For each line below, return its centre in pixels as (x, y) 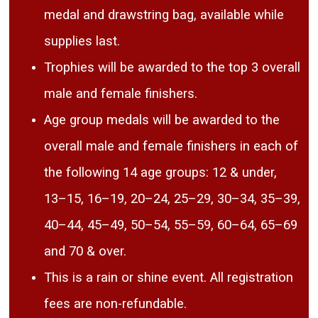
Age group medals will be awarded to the (162, 120)
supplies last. (82, 42)
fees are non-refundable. (117, 304)
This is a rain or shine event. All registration (169, 278)
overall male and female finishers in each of (171, 147)
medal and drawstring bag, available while (164, 15)
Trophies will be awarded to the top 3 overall (172, 68)
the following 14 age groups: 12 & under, (161, 173)
